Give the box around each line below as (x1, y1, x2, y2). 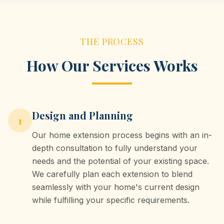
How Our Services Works (26, 55, 198, 75)
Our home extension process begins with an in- (32, 130, 212, 140)
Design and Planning (32, 108, 133, 122)
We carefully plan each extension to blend (32, 169, 192, 179)
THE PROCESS (80, 35, 144, 47)
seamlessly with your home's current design (32, 182, 199, 192)
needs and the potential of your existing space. (32, 156, 209, 166)
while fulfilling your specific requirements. (32, 195, 189, 205)
